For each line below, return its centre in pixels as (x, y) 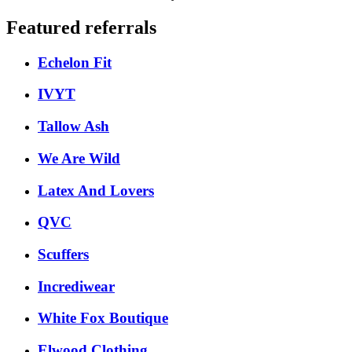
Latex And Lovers (96, 190)
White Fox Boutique (103, 318)
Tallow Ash (73, 126)
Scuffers (63, 254)
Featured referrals (81, 27)
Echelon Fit (75, 62)
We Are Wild (79, 158)
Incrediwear (76, 286)
